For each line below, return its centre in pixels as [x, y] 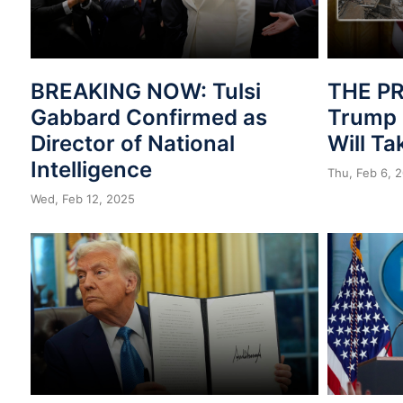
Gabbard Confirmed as [149, 117]
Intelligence [91, 169]
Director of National [133, 143]
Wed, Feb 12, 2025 [83, 198]
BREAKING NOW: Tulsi [146, 91]
